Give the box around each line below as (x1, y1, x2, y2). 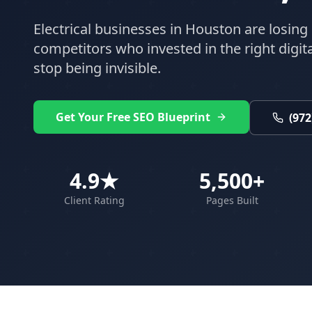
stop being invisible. (33, 58, 161, 77)
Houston (185, 19, 241, 38)
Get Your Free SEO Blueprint (56, 109, 210, 125)
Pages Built (205, 194, 258, 207)
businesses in (91, 19, 185, 38)
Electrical (33, 19, 91, 38)
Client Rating (63, 194, 125, 207)
